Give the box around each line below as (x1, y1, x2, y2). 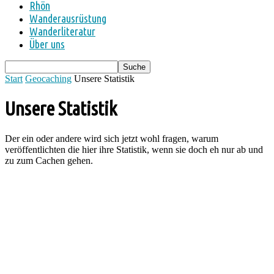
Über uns (29, 38, 65, 50)
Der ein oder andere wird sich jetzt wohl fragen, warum (5, 133, 218, 144)
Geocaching (25, 73, 72, 84)
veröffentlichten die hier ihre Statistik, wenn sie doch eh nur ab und (5, 144, 263, 155)
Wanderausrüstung (29, 12, 106, 24)
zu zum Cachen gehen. (5, 155, 93, 166)
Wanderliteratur (29, 25, 95, 37)
